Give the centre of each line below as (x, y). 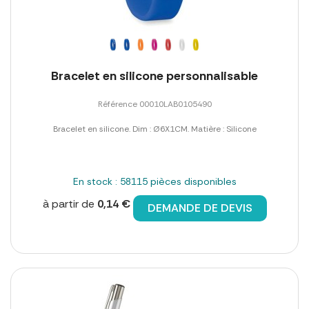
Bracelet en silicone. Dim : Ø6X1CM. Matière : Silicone (154, 129)
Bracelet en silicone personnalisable (154, 76)
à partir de (70, 203)
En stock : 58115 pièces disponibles (154, 181)
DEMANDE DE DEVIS (200, 208)
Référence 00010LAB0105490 (154, 104)
